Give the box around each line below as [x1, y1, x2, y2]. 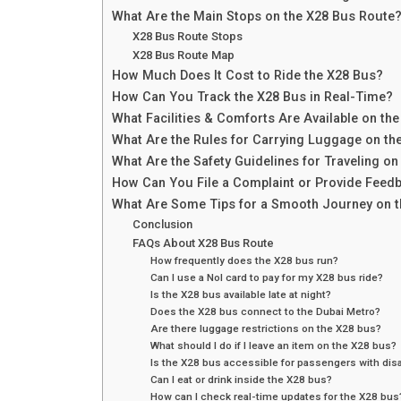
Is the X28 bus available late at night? [150, 287, 332, 301]
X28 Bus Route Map [132, 47, 235, 62]
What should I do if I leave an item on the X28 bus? [150, 338, 397, 352]
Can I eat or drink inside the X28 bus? [150, 372, 333, 386]
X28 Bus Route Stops [132, 29, 243, 43]
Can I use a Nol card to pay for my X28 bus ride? [150, 270, 384, 284]
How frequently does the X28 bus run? [150, 253, 339, 267]
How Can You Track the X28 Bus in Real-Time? [112, 89, 393, 105]
